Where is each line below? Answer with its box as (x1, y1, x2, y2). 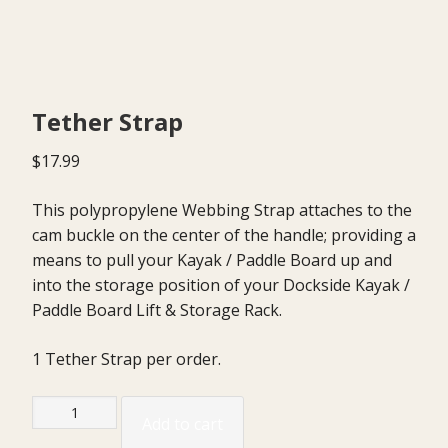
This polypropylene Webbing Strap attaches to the (32, 198, 412, 221)
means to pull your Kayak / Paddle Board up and (32, 248, 392, 271)
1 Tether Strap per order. (32, 347, 221, 370)
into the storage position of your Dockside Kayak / (32, 273, 410, 296)
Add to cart (142, 412, 223, 435)
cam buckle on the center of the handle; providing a (32, 223, 416, 246)
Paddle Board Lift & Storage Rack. (32, 298, 282, 321)
